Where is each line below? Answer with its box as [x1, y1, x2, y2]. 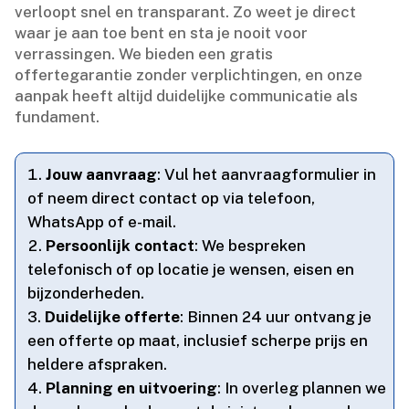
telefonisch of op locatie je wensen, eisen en [27, 260, 355, 279]
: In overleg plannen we [217, 379, 387, 398]
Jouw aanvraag [46, 165, 158, 184]
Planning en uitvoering [46, 379, 218, 398]
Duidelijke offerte [45, 308, 181, 327]
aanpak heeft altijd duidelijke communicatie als [15, 87, 359, 106]
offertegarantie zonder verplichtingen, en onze [15, 66, 363, 85]
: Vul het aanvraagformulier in [157, 165, 377, 184]
